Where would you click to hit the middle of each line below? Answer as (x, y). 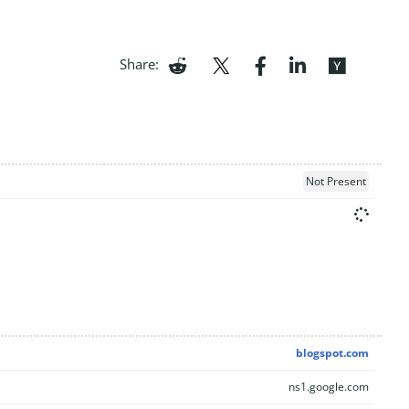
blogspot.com (332, 353)
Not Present (336, 181)
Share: (139, 63)
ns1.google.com (328, 387)
